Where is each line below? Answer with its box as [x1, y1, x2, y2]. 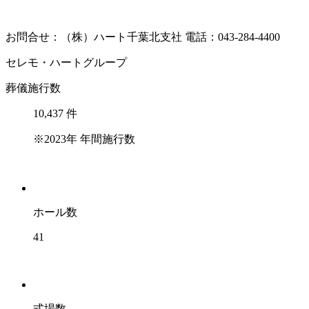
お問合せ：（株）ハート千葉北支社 [6, 30, 182, 43]
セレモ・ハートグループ [6, 56, 127, 68]
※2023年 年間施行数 [33, 132, 135, 145]
